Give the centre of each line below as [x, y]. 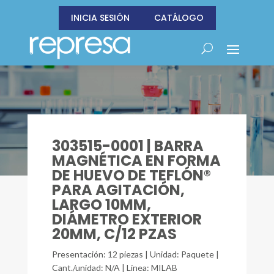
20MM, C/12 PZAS [114, 234]
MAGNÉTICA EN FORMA [136, 161]
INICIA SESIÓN [100, 18]
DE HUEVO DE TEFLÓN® [131, 175]
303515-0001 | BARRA [128, 146]
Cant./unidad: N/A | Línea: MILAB [114, 268]
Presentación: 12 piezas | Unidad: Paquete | [135, 254]
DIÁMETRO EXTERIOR [127, 219]
